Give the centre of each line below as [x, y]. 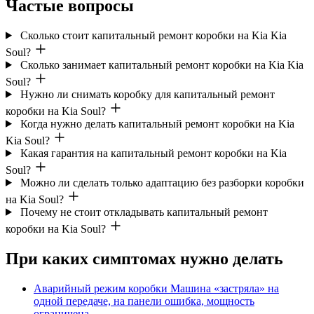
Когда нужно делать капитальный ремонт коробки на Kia [157, 123]
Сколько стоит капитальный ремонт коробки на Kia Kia [153, 35]
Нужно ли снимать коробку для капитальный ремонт [147, 94]
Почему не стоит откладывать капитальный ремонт [144, 212]
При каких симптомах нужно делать [144, 258]
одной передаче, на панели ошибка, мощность [144, 301]
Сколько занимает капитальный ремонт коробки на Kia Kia [162, 64]
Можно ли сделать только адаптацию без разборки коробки [162, 182]
